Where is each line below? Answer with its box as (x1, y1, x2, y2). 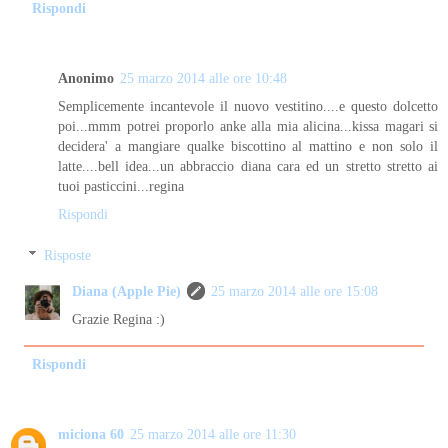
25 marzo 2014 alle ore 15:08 (211, 283, 379, 300)
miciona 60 (58, 426, 124, 443)
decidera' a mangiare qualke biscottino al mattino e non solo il (58, 137, 438, 154)
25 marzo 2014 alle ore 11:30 (130, 426, 296, 443)
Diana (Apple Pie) (72, 283, 182, 300)
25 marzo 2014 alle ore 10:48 (120, 69, 287, 86)
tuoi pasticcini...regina (58, 177, 184, 194)
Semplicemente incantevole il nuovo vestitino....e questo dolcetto (58, 97, 438, 114)
